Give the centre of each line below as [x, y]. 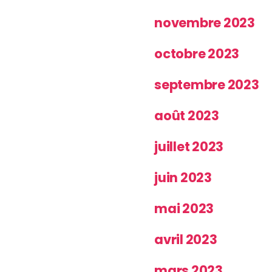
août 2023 [187, 115]
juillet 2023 [189, 146]
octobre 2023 [197, 53]
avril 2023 [186, 239]
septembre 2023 [207, 84]
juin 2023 [183, 177]
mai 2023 [184, 208]
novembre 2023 [205, 22]
